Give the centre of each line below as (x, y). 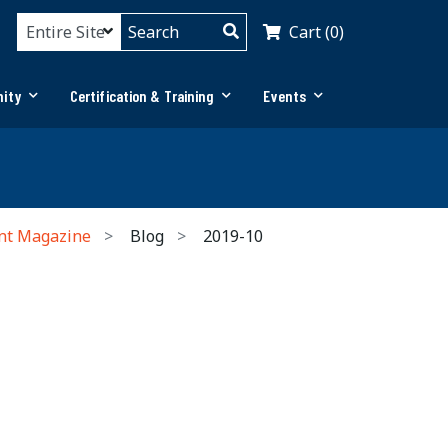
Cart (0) (316, 31)
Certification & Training (142, 95)
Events (285, 95)
